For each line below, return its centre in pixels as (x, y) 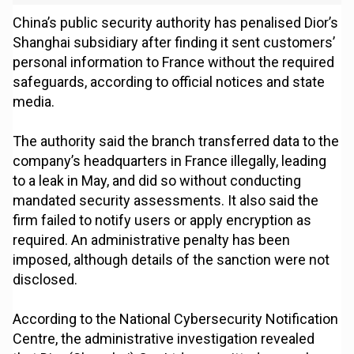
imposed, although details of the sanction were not (171, 260)
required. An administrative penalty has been (152, 240)
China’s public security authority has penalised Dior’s (176, 23)
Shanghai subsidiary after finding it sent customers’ (174, 43)
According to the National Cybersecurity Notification (176, 319)
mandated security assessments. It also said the (166, 201)
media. (34, 102)
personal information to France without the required (174, 62)
